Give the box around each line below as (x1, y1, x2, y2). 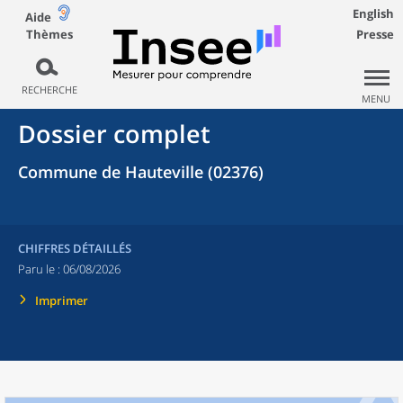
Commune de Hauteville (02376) (18, 161, 264, 183)
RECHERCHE (21, 83, 77, 96)
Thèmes (25, 25, 73, 42)
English (353, 5, 394, 22)
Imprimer (35, 292, 88, 309)
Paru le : (18, 261, 63, 277)
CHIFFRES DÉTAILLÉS (18, 240, 131, 256)
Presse (356, 26, 394, 42)
